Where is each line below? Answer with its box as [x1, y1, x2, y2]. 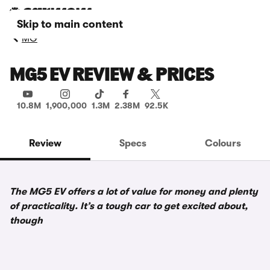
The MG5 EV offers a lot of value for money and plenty [10, 186, 258, 197]
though [10, 215, 43, 226]
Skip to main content [17, 18, 123, 30]
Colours [204, 138, 241, 149]
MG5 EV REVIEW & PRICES [10, 66, 214, 86]
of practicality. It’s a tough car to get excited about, [10, 201, 248, 212]
